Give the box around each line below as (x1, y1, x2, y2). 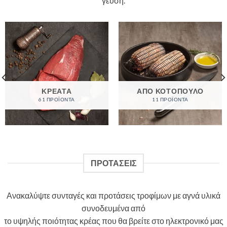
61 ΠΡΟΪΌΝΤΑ (39, 96, 75, 102)
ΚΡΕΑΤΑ (42, 87, 72, 96)
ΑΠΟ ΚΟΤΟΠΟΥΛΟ (137, 87, 204, 96)
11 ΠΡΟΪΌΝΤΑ (152, 96, 188, 102)
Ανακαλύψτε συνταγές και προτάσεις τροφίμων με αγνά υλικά (7, 191, 220, 201)
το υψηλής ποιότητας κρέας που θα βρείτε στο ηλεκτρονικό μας (4, 216, 223, 226)
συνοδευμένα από (82, 203, 145, 213)
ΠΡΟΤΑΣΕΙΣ (90, 158, 137, 168)
